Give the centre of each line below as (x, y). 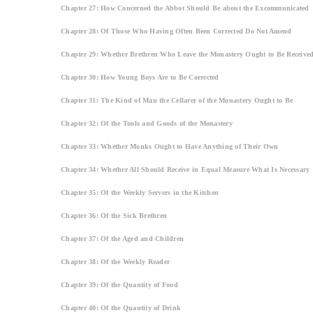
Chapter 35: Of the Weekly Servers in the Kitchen (140, 192)
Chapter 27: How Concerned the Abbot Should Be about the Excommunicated (185, 8)
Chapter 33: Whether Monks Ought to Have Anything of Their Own (170, 146)
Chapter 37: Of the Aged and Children (122, 238)
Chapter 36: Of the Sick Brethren (114, 215)
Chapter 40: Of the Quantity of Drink (121, 307)
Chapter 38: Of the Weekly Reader (115, 261)
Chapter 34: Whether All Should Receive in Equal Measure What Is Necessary (185, 169)
